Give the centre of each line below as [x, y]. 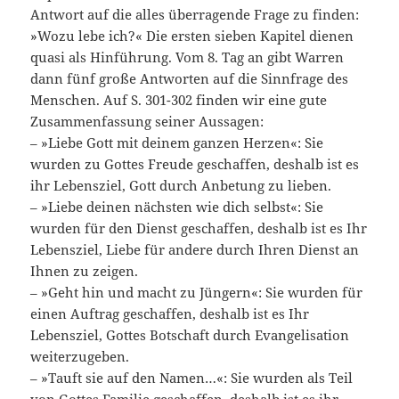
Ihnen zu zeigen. [85, 271]
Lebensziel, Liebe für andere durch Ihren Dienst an [195, 250]
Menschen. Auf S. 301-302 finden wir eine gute [179, 100]
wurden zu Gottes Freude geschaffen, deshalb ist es [195, 164]
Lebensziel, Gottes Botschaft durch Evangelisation [190, 335]
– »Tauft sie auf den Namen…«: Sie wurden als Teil [192, 378]
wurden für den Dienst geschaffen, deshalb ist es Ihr [199, 228]
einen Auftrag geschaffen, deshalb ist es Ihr [170, 314]
